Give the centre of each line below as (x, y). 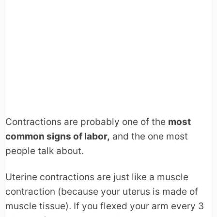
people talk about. (45, 151)
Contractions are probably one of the (87, 122)
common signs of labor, (58, 137)
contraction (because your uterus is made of (102, 192)
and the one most (149, 137)
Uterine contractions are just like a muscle (97, 177)
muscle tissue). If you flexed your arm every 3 (105, 206)
